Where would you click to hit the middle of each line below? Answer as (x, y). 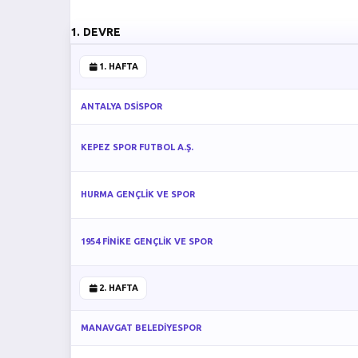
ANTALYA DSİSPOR (121, 106)
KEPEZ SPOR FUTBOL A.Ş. (137, 147)
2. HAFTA (118, 288)
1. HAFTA (118, 66)
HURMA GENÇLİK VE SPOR (138, 194)
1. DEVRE (96, 32)
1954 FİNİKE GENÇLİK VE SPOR (147, 241)
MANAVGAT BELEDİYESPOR (141, 328)
